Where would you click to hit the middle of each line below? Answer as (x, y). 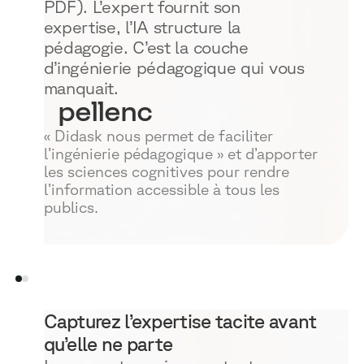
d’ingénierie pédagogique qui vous (174, 67)
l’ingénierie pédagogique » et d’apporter (180, 154)
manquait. (81, 88)
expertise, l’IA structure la (142, 27)
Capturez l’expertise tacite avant (180, 321)
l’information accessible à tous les (161, 190)
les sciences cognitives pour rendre (166, 172)
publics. (71, 208)
